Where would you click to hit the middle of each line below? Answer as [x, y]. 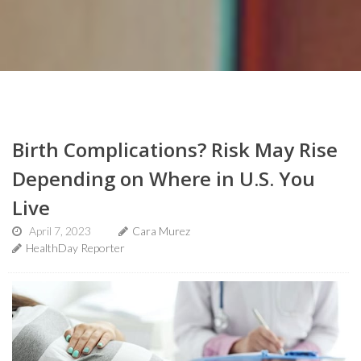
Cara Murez [161, 231]
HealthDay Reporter [75, 248]
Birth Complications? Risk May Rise [175, 149]
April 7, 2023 [60, 231]
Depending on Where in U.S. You [164, 178]
